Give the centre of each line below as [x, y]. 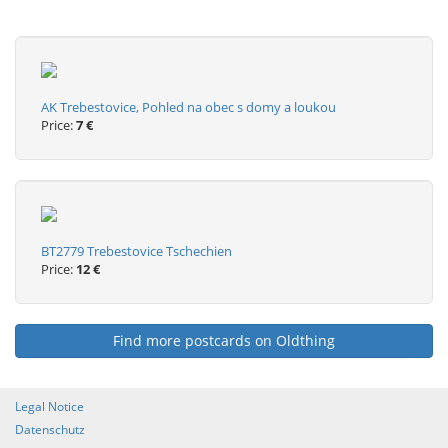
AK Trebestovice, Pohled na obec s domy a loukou [188, 107]
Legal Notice [49, 406]
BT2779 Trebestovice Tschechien [136, 251]
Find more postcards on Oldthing [224, 340]
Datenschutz [50, 429]
